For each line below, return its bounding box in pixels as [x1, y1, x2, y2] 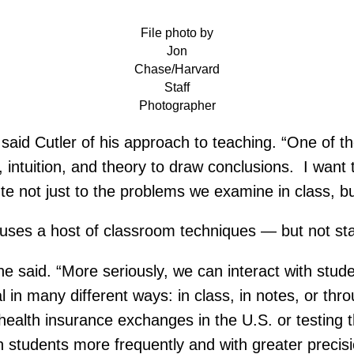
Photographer [138, 99, 216, 113]
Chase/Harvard [134, 62, 220, 77]
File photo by [141, 26, 213, 40]
